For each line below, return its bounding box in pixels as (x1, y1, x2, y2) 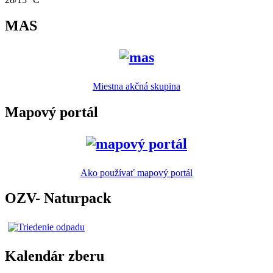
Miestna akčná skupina (93, 80, 180, 91)
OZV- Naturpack (5, 190, 111, 207)
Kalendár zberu (5, 248, 104, 264)
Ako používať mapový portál (80, 167, 193, 178)
